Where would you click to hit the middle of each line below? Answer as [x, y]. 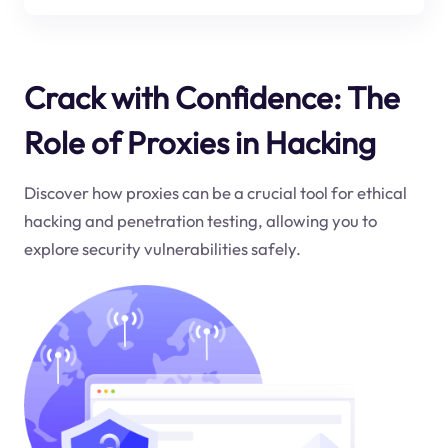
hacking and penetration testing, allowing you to [200, 221]
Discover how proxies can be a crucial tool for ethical [215, 193]
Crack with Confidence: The [211, 97]
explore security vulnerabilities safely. [162, 249]
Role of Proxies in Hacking [199, 142]
